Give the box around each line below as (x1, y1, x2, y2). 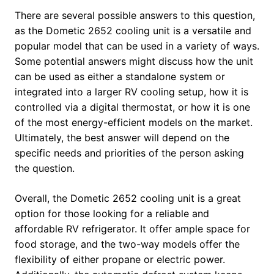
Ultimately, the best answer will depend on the (15, 131, 229, 144)
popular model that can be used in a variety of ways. (15, 40, 259, 53)
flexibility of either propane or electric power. (15, 253, 225, 266)
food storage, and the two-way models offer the (15, 238, 240, 251)
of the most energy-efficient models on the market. (15, 116, 253, 129)
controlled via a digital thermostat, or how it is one (15, 101, 250, 114)
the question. (15, 162, 75, 175)
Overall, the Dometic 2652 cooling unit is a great (15, 192, 241, 205)
